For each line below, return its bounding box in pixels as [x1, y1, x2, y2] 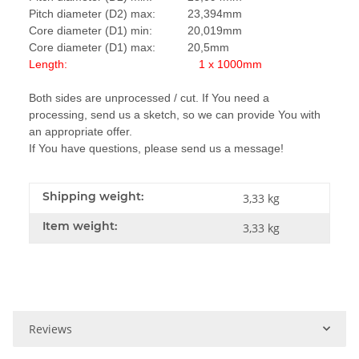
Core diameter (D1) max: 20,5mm [29, 40, 229, 54]
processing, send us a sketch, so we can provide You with [29, 107, 321, 121]
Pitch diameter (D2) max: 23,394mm [29, 6, 242, 20]
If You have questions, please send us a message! [29, 141, 284, 155]
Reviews [29, 321, 72, 337]
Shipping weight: [42, 188, 143, 204]
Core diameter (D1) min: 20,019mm [29, 23, 242, 37]
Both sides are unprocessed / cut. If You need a [29, 91, 269, 104]
